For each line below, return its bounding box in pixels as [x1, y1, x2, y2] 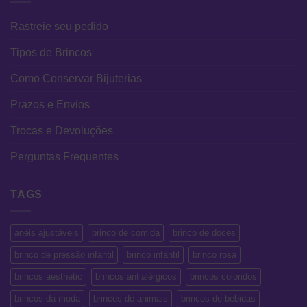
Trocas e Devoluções [10, 125, 113, 137]
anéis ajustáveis [14, 227, 79, 238]
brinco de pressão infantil [14, 249, 114, 260]
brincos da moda [14, 293, 80, 304]
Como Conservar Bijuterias [10, 73, 142, 85]
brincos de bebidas [181, 293, 256, 304]
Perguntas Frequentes [10, 151, 119, 163]
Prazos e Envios [10, 99, 90, 111]
